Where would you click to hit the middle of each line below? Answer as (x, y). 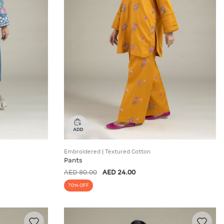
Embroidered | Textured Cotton (107, 151)
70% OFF (78, 185)
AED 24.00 (119, 172)
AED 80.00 (80, 172)
